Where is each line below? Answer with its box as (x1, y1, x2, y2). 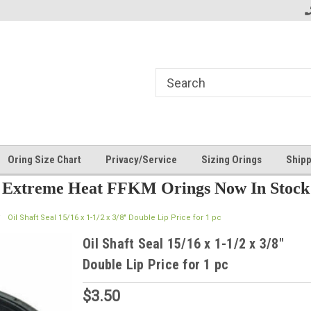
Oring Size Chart (8, 153, 81, 166)
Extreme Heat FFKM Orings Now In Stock (1, 179, 310, 197)
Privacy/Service (106, 153, 177, 166)
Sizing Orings (201, 153, 262, 166)
